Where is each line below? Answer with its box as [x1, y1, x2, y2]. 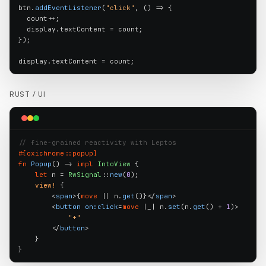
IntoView [97, 159, 131, 168]
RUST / [9, 89, 39, 99]
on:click [84, 202, 118, 211]
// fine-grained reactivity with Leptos [18, 138, 176, 147]
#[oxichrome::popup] [18, 148, 97, 157]
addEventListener [34, 3, 102, 12]
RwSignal [68, 170, 102, 179]
